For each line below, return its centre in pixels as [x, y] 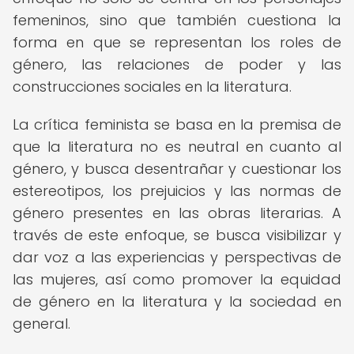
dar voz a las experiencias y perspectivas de [177, 257]
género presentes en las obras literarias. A [177, 213]
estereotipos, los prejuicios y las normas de [177, 191]
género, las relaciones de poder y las [177, 64]
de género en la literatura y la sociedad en [177, 301]
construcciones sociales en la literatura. [152, 87]
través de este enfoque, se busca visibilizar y [177, 235]
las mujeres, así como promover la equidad [177, 279]
